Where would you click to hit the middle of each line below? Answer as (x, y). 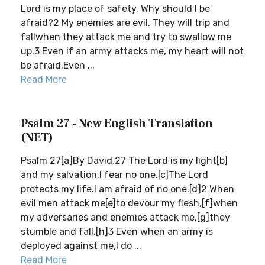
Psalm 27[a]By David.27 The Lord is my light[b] (124, 161)
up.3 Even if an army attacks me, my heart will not (132, 51)
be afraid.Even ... (58, 65)
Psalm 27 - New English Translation (117, 124)
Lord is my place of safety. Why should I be (115, 9)
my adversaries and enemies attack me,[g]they (125, 217)
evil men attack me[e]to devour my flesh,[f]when (129, 203)
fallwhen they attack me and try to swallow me (126, 37)
